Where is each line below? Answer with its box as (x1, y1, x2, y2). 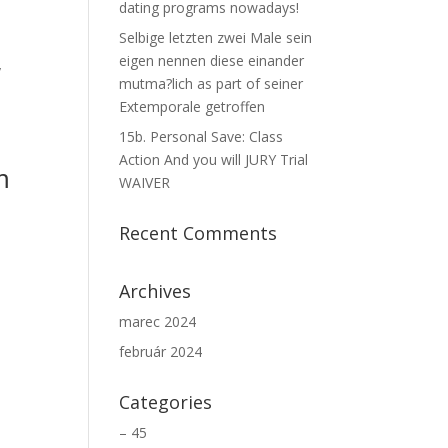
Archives (119, 279, 192, 303)
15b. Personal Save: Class (119, 127, 284, 146)
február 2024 (119, 342, 203, 361)
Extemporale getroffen (119, 97, 266, 116)
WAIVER (119, 173, 171, 192)
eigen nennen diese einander (119, 51, 305, 70)
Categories (119, 390, 213, 414)
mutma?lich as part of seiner (119, 74, 304, 93)
